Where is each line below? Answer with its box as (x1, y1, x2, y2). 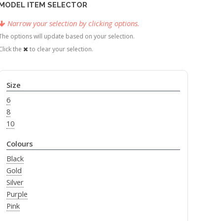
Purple (6, 189, 28, 199)
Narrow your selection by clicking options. (7, 18, 140, 29)
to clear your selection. (28, 45, 94, 54)
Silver (6, 177, 24, 187)
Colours (6, 139, 33, 149)
